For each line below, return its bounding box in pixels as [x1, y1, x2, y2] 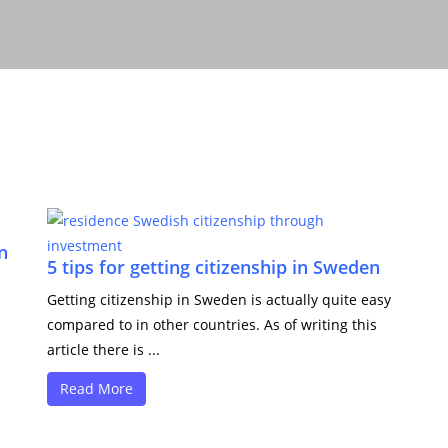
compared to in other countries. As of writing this [47, 315, 378, 334]
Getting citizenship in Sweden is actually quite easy [47, 290, 392, 309]
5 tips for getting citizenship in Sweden [47, 255, 381, 279]
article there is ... [47, 340, 161, 359]
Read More [60, 379, 134, 398]
